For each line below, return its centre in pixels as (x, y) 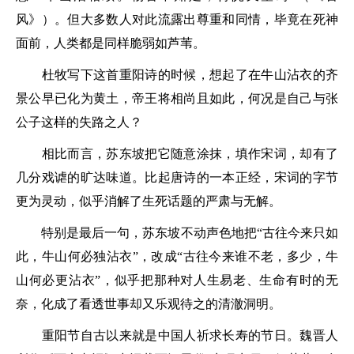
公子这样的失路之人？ (79, 122)
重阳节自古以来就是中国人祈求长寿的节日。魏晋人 (177, 335)
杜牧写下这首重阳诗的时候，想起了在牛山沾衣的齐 (177, 75)
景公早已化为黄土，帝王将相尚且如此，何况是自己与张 (177, 98)
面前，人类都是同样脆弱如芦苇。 (111, 43)
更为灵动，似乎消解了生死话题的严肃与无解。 (149, 201)
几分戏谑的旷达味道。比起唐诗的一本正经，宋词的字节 (177, 177)
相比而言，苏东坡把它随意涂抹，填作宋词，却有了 (177, 154)
